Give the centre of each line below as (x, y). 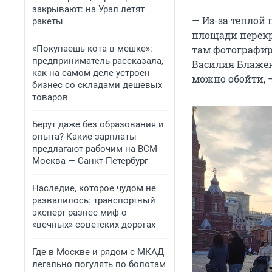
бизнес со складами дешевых (97, 85)
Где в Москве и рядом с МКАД (98, 252)
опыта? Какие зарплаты (84, 137)
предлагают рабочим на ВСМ (95, 149)
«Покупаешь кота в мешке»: (92, 49)
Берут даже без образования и (98, 124)
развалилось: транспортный (94, 200)
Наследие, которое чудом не (94, 188)
